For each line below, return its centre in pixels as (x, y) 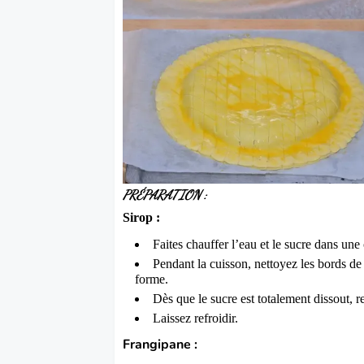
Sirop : (143, 217)
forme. (154, 279)
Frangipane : (160, 344)
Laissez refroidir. (196, 318)
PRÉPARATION (162, 194)
